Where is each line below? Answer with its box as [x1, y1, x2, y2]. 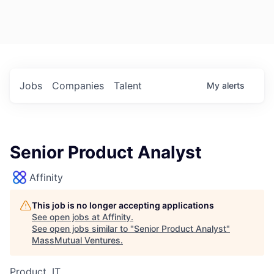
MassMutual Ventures [32, 235, 120, 246]
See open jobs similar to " [32, 223, 134, 234]
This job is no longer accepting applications [32, 200, 214, 211]
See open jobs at [32, 212, 102, 223]
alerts [222, 80, 245, 91]
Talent [114, 80, 142, 92]
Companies [52, 80, 104, 92]
